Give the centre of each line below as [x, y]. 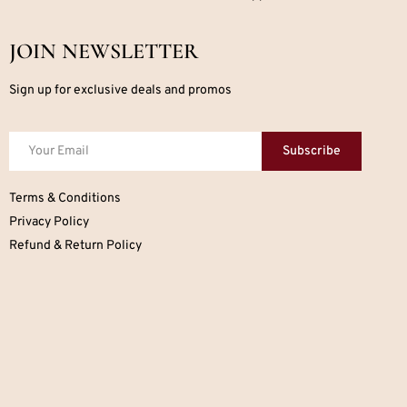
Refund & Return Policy [75, 245]
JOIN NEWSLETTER [104, 52]
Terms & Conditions [65, 198]
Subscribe [312, 151]
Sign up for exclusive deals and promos [120, 91]
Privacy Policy [49, 222]
